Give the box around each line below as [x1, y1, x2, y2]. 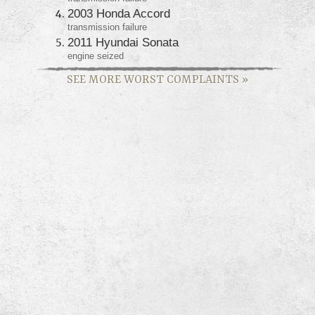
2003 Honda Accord [67, 6, 170, 20]
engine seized [67, 50, 124, 61]
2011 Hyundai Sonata [67, 34, 179, 49]
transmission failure [67, 21, 147, 32]
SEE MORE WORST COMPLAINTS [67, 72, 242, 86]
